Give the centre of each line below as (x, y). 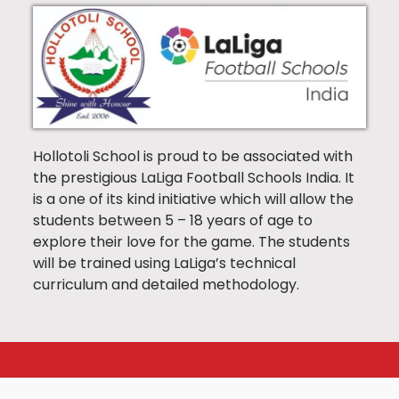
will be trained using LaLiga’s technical (164, 264)
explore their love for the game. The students (191, 242)
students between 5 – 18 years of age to (173, 221)
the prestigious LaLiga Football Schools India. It (194, 178)
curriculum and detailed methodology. (166, 285)
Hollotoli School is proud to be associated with (193, 157)
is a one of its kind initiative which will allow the (193, 199)
